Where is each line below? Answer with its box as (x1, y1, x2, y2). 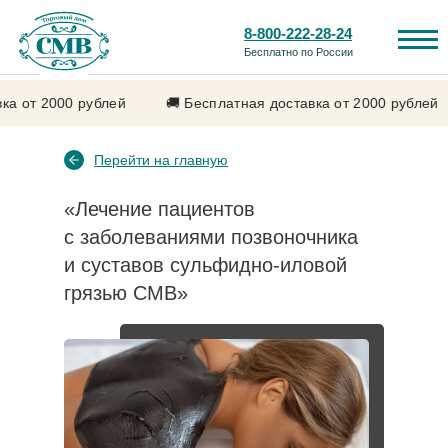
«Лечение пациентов (64, 198, 255, 220)
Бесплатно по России (244, 46, 353, 58)
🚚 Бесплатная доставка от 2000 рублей (149, 95, 423, 111)
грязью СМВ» (64, 282, 188, 304)
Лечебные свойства (270, 240, 407, 257)
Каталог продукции (84, 240, 224, 257)
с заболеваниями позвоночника (64, 226, 358, 248)
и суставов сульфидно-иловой (64, 254, 347, 276)
